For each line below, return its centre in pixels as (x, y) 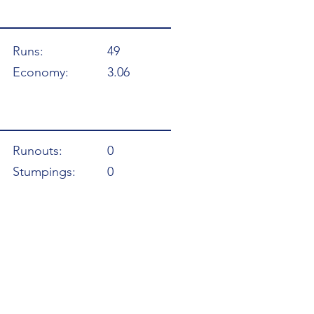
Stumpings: (44, 172)
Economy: (41, 72)
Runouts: (37, 151)
